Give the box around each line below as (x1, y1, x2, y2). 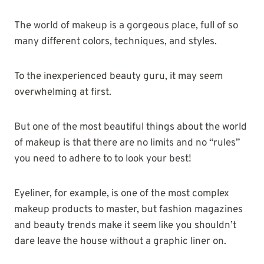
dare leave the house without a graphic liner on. (14, 235, 226, 249)
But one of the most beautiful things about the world (14, 121, 247, 134)
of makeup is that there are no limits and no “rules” (14, 137, 240, 150)
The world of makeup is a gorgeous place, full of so (14, 19, 238, 33)
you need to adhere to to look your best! (14, 153, 192, 166)
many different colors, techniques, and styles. (14, 35, 217, 49)
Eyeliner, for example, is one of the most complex (14, 187, 229, 201)
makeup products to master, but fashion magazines (14, 203, 243, 217)
